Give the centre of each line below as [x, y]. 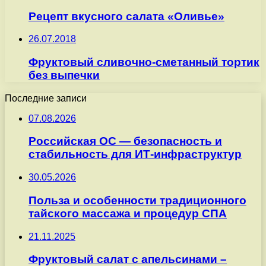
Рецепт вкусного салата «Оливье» [126, 16]
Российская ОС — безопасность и [125, 141]
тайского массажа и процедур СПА [128, 213]
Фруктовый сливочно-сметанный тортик [144, 62]
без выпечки [64, 75]
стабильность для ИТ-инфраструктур [135, 154]
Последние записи [46, 98]
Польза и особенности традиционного [137, 200]
